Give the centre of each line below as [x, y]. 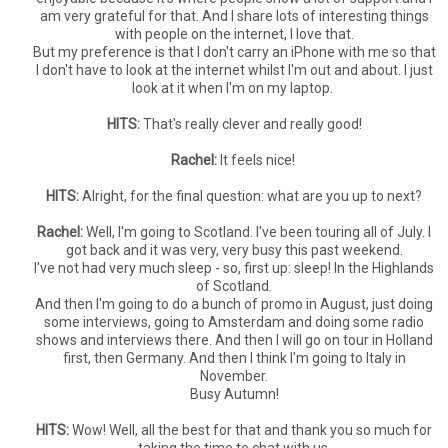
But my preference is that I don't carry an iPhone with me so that [234, 52]
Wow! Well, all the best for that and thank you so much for [250, 430]
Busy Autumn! [234, 394]
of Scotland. [234, 286]
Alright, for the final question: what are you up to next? [250, 196]
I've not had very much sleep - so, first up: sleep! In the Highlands [234, 268]
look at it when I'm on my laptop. [234, 88]
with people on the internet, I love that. [234, 34]
